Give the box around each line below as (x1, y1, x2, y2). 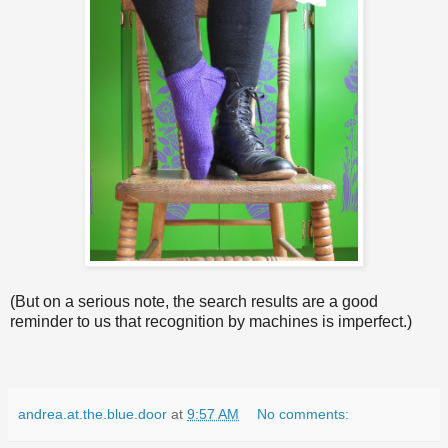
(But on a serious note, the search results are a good (10, 292, 378, 310)
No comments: (257, 405, 350, 422)
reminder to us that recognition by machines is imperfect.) (10, 312, 412, 330)
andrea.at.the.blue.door (18, 405, 167, 422)
